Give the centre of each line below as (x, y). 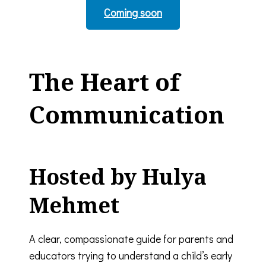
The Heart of (104, 81)
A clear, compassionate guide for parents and (131, 238)
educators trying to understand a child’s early (131, 255)
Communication (127, 114)
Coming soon (133, 12)
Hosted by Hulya (118, 176)
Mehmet (74, 205)
